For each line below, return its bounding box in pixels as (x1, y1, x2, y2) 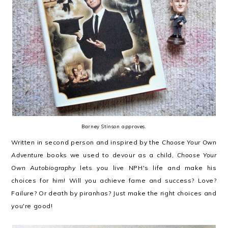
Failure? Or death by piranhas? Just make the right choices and (11, 189, 217, 197)
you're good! (11, 202, 53, 210)
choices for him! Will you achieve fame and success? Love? (11, 177, 217, 184)
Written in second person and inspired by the (11, 138, 162, 146)
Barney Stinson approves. (81, 123, 147, 129)
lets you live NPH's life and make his (75, 164, 217, 172)
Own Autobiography (11, 164, 76, 172)
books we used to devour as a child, (43, 151, 177, 159)
